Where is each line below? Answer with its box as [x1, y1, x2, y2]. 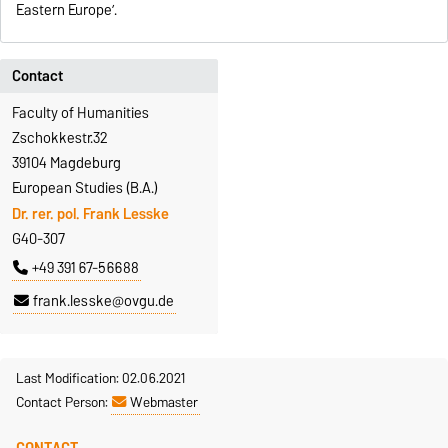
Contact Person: [16, 390, 111, 415]
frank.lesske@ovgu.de [33, 289, 174, 314]
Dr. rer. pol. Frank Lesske [12, 202, 169, 227]
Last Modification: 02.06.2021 [16, 366, 185, 391]
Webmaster [130, 390, 198, 415]
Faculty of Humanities [12, 100, 149, 125]
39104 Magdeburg [12, 150, 121, 175]
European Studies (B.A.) [12, 175, 158, 200]
